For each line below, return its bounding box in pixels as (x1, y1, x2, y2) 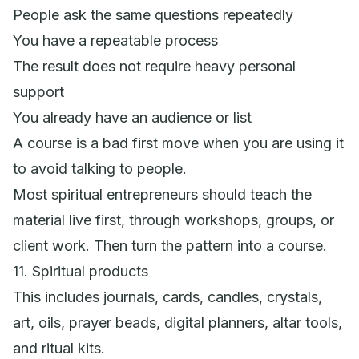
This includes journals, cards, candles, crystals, (13, 288, 322, 305)
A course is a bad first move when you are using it (13, 134, 344, 151)
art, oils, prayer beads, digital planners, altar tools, (13, 313, 342, 331)
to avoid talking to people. (13, 159, 187, 177)
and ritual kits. (13, 339, 105, 357)
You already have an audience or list (13, 108, 252, 126)
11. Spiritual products (13, 262, 148, 280)
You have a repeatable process (13, 31, 218, 49)
